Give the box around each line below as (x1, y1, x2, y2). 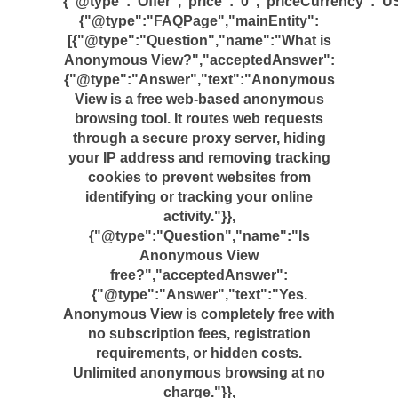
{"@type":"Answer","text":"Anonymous (63, 72, 335, 88)
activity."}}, (163, 209, 235, 225)
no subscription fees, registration (87, 326, 311, 342)
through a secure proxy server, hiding (72, 131, 326, 147)
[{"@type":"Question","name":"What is (67, 33, 331, 49)
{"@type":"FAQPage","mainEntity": (79, 13, 319, 29)
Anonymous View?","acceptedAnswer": (63, 52, 335, 68)
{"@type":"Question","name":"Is (88, 228, 310, 244)
